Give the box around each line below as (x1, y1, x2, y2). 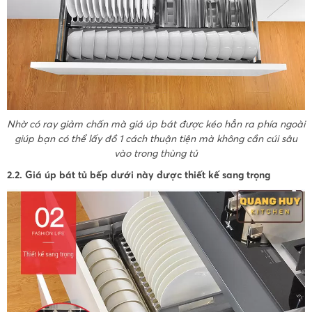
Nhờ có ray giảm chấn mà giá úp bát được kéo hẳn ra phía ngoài (7, 117, 305, 130)
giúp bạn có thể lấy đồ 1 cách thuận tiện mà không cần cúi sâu (15, 132, 297, 145)
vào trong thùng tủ (114, 146, 198, 159)
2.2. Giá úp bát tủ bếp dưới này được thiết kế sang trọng (6, 168, 270, 181)
